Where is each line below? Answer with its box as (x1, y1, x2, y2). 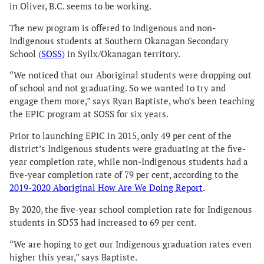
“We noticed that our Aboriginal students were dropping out (9, 70, 252, 81)
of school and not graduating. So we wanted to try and (9, 82, 226, 94)
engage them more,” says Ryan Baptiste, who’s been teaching (9, 95, 255, 107)
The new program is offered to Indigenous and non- (9, 22, 216, 34)
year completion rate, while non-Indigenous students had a (9, 156, 248, 168)
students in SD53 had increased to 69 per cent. (9, 217, 197, 229)
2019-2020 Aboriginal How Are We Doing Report (9, 182, 203, 194)
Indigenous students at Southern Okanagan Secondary (9, 35, 229, 47)
